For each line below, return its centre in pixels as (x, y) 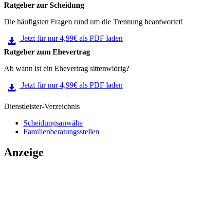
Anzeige (24, 153)
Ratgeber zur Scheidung (44, 5)
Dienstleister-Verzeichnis (42, 107)
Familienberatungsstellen (61, 132)
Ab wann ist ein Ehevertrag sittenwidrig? (67, 69)
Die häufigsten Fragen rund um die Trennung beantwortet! (93, 22)
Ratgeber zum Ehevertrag (47, 52)
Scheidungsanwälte (53, 123)
